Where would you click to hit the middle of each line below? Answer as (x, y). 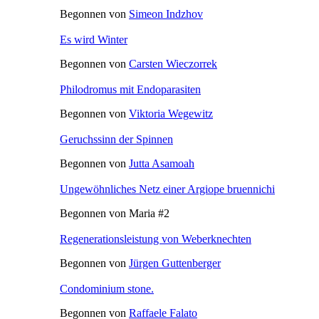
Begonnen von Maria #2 (115, 213)
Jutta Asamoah (162, 163)
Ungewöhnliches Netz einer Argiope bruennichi (167, 189)
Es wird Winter (94, 39)
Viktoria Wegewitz (171, 113)
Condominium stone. (107, 288)
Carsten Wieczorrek (173, 63)
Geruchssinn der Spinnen (116, 139)
